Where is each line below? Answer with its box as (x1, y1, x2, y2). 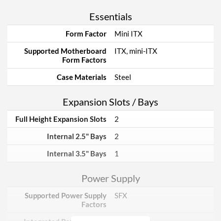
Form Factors (62, 55, 107, 64)
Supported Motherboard (24, 46, 107, 55)
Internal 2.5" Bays (47, 132, 107, 141)
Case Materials (57, 73, 107, 81)
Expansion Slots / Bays (63, 96, 158, 108)
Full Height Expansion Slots (15, 114, 107, 123)
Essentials (89, 10, 132, 22)
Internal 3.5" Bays (47, 149, 107, 158)
